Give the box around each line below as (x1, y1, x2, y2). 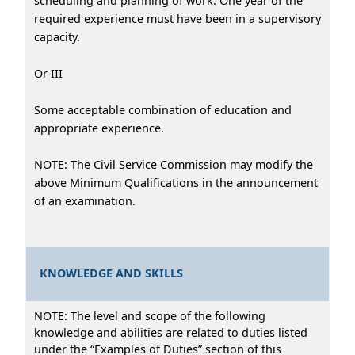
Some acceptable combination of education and (34, 101, 292, 117)
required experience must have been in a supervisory (34, 10, 321, 26)
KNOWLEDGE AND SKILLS (40, 265, 184, 281)
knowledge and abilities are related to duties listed (34, 324, 307, 340)
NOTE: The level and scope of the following (34, 307, 265, 323)
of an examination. (34, 193, 136, 208)
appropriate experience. (34, 120, 164, 136)
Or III (34, 65, 63, 81)
